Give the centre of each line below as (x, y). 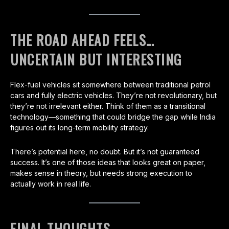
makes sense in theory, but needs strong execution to (101, 173)
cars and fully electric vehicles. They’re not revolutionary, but (113, 96)
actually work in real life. (51, 184)
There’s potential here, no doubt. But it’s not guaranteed (105, 152)
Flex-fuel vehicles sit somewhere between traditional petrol (110, 85)
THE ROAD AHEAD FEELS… (83, 40)
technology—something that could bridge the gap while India (113, 117)
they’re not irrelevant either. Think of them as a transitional (108, 106)
